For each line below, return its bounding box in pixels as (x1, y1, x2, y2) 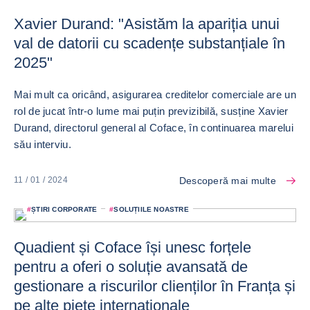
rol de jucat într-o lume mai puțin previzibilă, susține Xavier (14, 104, 289, 117)
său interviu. (14, 138, 71, 150)
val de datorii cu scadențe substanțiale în (14, 34, 285, 52)
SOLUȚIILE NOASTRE (113, 205, 189, 213)
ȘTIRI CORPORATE (31, 205, 98, 213)
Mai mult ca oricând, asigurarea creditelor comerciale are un (14, 88, 296, 100)
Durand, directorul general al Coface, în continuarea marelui (14, 121, 293, 134)
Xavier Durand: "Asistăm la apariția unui (14, 15, 280, 33)
